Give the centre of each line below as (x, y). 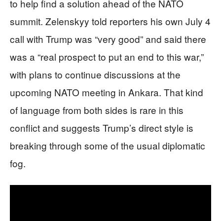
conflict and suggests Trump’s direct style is (102, 127)
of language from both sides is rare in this (97, 110)
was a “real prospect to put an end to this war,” (107, 56)
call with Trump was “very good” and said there (108, 38)
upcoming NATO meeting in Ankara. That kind (107, 92)
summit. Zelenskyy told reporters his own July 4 (110, 21)
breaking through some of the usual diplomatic (108, 145)
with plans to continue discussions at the (95, 74)
